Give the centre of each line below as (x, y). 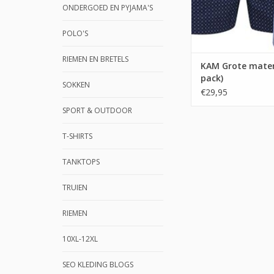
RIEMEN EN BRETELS (95, 59)
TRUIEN (75, 187)
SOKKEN (76, 85)
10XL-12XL (80, 239)
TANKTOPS (81, 162)
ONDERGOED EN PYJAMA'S (108, 8)
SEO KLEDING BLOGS (98, 265)
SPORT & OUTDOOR (97, 110)
